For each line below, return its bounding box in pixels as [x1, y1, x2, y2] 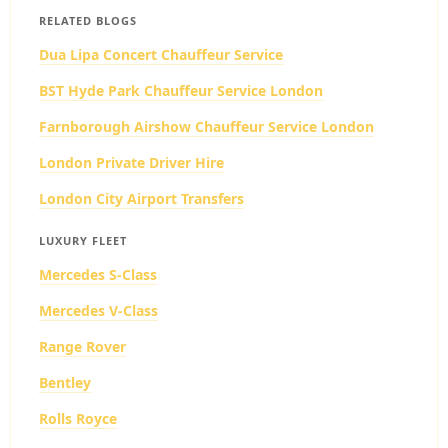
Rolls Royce [39, 409, 117, 428]
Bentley [39, 373, 91, 392]
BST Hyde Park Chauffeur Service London [39, 81, 323, 100]
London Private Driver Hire [39, 153, 224, 172]
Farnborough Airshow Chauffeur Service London [39, 117, 374, 136]
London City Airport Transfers [39, 189, 244, 208]
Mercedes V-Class [39, 301, 158, 320]
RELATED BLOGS [39, 13, 137, 28]
